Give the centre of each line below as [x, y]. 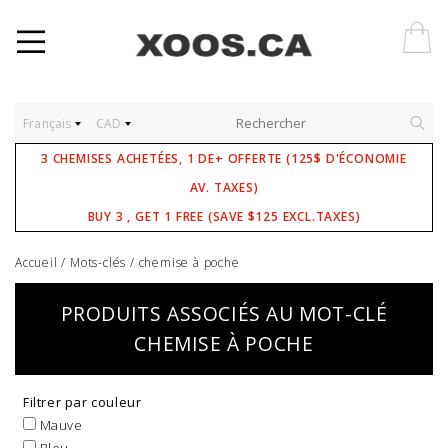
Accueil [36, 262]
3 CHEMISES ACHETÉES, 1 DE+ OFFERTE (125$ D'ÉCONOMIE [224, 158]
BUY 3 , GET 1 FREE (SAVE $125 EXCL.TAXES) [224, 216]
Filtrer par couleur [82, 402]
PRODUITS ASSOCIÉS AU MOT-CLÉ [224, 314]
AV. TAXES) [224, 187]
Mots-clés [98, 262]
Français [49, 123]
